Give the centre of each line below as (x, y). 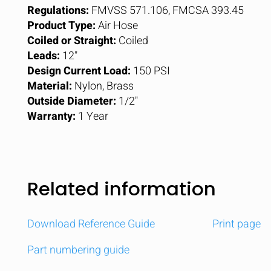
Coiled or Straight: (72, 41)
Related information (122, 189)
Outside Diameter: (72, 101)
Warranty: (51, 116)
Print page (237, 224)
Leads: (44, 56)
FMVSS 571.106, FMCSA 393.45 (166, 11)
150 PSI (150, 71)
